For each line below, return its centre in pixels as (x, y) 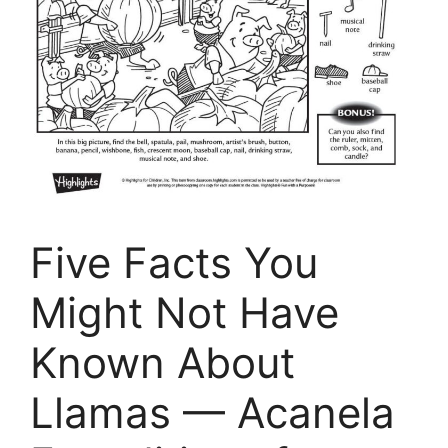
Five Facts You (174, 263)
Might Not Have (184, 313)
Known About (162, 363)
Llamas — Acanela (212, 413)
